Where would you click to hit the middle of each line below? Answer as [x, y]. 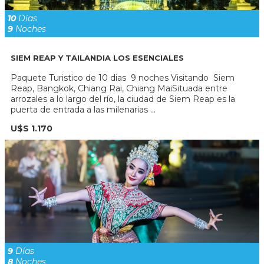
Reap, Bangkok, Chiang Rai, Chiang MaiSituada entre [119, 89]
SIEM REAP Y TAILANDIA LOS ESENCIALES [97, 57]
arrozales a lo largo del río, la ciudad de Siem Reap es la [123, 99]
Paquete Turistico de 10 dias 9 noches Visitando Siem [123, 78]
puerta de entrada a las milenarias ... [83, 110]
